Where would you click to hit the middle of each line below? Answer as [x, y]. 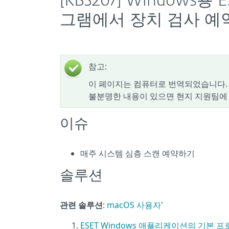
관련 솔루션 [81, 205]
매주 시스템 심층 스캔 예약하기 [138, 153]
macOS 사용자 [134, 205]
